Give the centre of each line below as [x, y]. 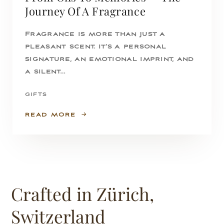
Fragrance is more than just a [95, 34]
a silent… [45, 72]
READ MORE [50, 115]
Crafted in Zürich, [82, 194]
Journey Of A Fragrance [85, 11]
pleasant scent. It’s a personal [96, 47]
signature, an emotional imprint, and [109, 59]
